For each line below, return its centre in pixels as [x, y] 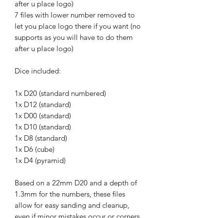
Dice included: [38, 71]
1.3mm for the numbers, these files [70, 194]
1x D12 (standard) [43, 104]
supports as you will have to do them [74, 37]
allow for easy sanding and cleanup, [72, 205]
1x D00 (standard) [43, 115]
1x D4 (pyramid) [40, 160]
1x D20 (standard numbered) [60, 93]
